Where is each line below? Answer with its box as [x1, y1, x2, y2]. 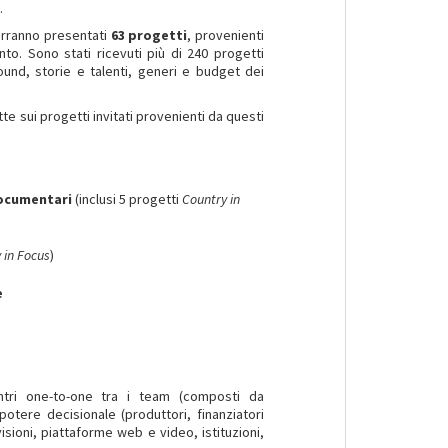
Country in [182, 190, 241, 208]
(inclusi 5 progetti [75, 190, 183, 208]
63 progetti [110, 26, 188, 44]
